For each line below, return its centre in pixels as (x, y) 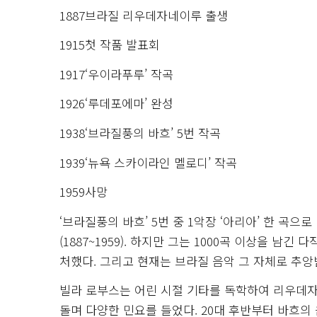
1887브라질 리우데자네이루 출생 (144, 15)
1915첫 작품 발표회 (110, 45)
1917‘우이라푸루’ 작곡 (116, 74)
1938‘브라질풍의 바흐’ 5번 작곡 (140, 133)
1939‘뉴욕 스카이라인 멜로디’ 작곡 (148, 162)
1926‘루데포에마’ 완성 (116, 103)
